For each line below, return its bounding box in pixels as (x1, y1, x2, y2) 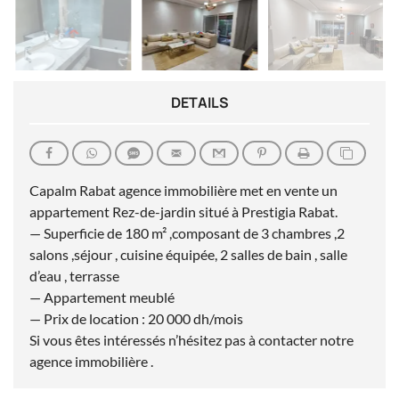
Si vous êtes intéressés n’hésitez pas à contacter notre (29, 331, 354, 349)
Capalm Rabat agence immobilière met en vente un (29, 182, 338, 199)
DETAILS (170, 93, 229, 113)
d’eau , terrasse (29, 267, 119, 285)
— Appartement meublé (29, 289, 175, 306)
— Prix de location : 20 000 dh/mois (29, 310, 243, 328)
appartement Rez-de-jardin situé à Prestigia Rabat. (29, 203, 338, 221)
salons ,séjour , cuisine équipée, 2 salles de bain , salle (29, 246, 347, 264)
